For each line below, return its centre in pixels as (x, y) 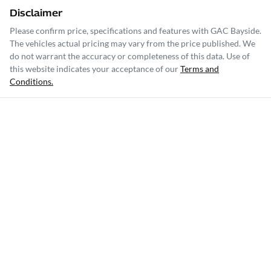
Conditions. (31, 82)
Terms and (200, 69)
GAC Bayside (235, 31)
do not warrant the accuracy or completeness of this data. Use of (130, 56)
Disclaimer (36, 13)
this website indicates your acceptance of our (94, 69)
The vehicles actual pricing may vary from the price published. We (132, 44)
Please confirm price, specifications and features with (110, 31)
